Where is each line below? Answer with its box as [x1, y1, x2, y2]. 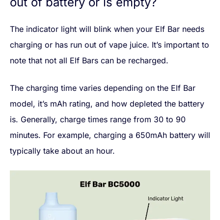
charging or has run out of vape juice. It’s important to [10, 40, 209, 50]
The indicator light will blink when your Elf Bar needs [10, 24, 204, 34]
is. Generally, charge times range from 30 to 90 [10, 114, 186, 125]
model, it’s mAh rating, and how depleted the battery [10, 99, 204, 109]
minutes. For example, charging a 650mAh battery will [10, 130, 210, 140]
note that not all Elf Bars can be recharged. [10, 55, 168, 66]
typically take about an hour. [10, 146, 115, 156]
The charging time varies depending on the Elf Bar [10, 83, 195, 93]
